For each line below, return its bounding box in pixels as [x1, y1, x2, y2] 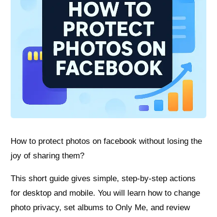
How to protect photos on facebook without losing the [11, 137, 202, 146]
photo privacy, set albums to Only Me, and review [11, 203, 190, 213]
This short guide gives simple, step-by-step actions [11, 174, 196, 184]
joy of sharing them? [11, 151, 85, 161]
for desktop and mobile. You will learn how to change [11, 188, 201, 198]
